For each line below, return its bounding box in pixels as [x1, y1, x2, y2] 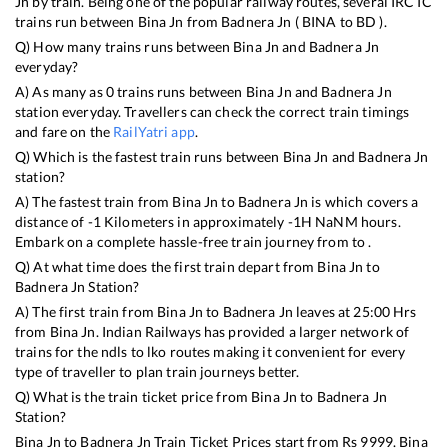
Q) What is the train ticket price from [15, 388, 252, 406]
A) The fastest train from [15, 193, 173, 211]
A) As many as [15, 83, 106, 101]
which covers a [324, 193, 419, 211]
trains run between [15, 13, 138, 31]
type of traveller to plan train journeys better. [15, 363, 300, 381]
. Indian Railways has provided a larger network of [95, 323, 410, 341]
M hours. [344, 213, 401, 231]
